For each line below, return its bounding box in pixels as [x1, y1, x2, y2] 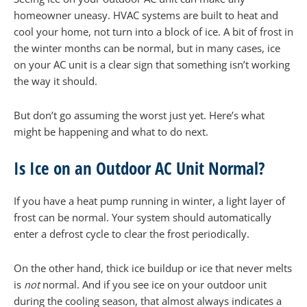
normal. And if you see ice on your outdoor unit [42, 277, 267, 291]
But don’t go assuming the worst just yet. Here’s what [14, 108, 265, 122]
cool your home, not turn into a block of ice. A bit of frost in [14, 25, 293, 39]
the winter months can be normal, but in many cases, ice [14, 41, 280, 56]
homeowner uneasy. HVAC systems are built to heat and [14, 8, 278, 23]
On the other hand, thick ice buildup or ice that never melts [14, 260, 292, 275]
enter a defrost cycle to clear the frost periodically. [14, 227, 252, 241]
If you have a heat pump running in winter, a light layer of [14, 194, 285, 208]
